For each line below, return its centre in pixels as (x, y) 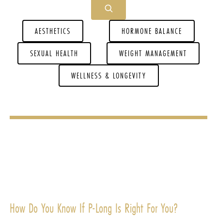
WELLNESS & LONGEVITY (108, 75)
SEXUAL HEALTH (54, 53)
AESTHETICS (53, 31)
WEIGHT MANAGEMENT (153, 53)
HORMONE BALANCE (152, 31)
